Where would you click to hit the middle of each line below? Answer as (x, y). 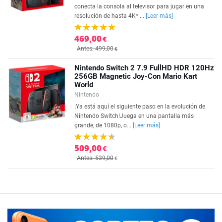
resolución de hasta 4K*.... (110, 16)
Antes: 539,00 (95, 158)
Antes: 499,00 (95, 49)
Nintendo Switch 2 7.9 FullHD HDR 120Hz (144, 68)
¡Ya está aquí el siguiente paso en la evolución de (140, 107)
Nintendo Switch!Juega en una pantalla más (134, 116)
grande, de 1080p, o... (104, 125)
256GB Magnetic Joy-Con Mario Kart (136, 76)
